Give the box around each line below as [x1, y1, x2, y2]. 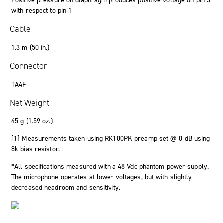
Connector [10, 59, 47, 72]
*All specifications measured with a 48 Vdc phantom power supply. [11, 161, 209, 171]
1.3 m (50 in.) [11, 42, 50, 52]
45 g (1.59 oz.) [11, 116, 53, 126]
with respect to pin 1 [11, 5, 72, 15]
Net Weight [10, 96, 49, 109]
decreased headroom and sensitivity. [11, 182, 120, 192]
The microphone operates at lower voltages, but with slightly [11, 172, 192, 182]
